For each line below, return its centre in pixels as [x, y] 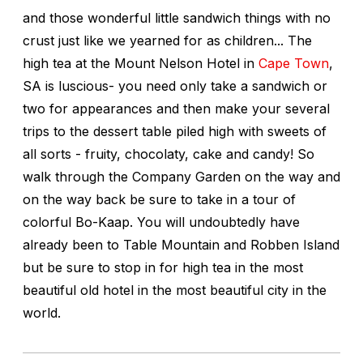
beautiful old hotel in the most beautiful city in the [175, 290]
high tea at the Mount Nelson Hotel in [141, 63]
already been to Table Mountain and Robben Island [181, 244]
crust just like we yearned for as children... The [167, 40]
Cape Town [294, 63]
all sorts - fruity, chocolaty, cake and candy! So [169, 154]
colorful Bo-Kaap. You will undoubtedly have [161, 222]
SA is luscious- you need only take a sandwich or [175, 85]
